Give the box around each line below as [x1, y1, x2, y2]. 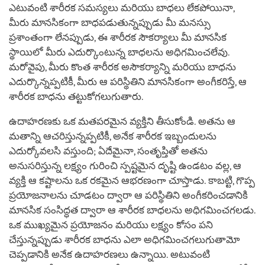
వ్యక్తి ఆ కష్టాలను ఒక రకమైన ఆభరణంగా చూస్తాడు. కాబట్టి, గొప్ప [9, 174, 255, 186]
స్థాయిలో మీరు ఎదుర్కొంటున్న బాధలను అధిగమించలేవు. [9, 46, 230, 58]
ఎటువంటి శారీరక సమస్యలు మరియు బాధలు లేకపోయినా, [9, 2, 234, 14]
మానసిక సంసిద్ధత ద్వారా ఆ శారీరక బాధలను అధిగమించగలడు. [9, 204, 256, 216]
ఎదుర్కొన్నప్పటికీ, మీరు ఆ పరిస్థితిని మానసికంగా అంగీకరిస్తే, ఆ [9, 76, 247, 88]
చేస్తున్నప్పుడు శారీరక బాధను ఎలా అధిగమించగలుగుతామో [9, 234, 240, 245]
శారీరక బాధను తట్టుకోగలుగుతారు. [9, 91, 144, 102]
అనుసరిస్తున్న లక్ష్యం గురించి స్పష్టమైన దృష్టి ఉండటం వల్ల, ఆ [9, 160, 241, 172]
